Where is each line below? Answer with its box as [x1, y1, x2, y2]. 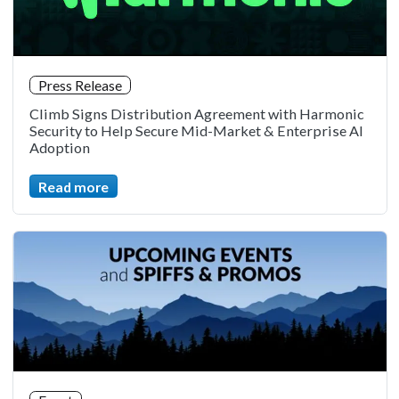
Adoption [28, 139, 90, 157]
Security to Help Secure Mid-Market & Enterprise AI [28, 122, 363, 140]
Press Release [37, 77, 122, 94]
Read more [37, 177, 109, 195]
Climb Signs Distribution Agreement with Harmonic [28, 105, 364, 123]
